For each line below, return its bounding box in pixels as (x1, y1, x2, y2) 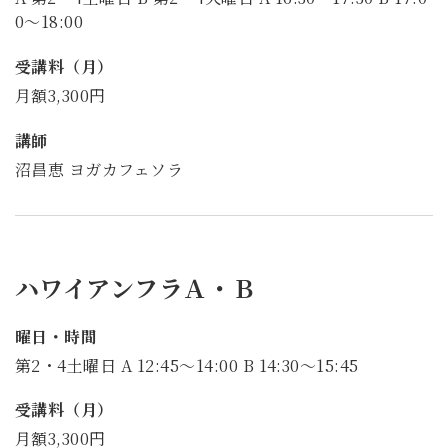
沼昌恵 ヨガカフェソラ (15, 157, 184, 181)
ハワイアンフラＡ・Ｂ (15, 269, 257, 305)
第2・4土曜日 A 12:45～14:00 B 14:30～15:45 (15, 353, 359, 377)
